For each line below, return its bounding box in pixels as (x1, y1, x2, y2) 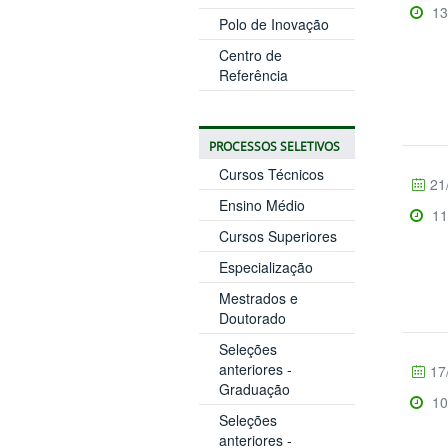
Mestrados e (218, 287, 298, 308)
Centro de (218, 44, 282, 65)
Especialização (218, 256, 313, 277)
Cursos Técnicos (218, 163, 324, 184)
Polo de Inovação (218, 13, 329, 34)
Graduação (218, 378, 290, 399)
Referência (218, 64, 288, 85)
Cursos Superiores (218, 225, 337, 246)
